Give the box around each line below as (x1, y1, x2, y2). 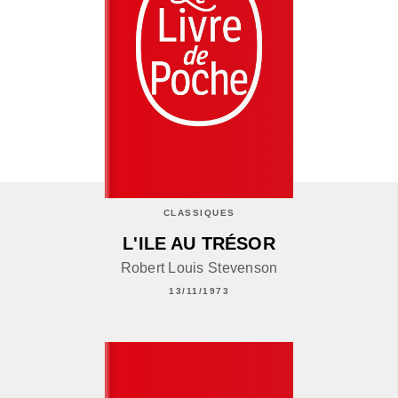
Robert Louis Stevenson (120, 259, 278, 275)
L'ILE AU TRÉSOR (123, 233, 275, 253)
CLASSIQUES (163, 207, 235, 218)
